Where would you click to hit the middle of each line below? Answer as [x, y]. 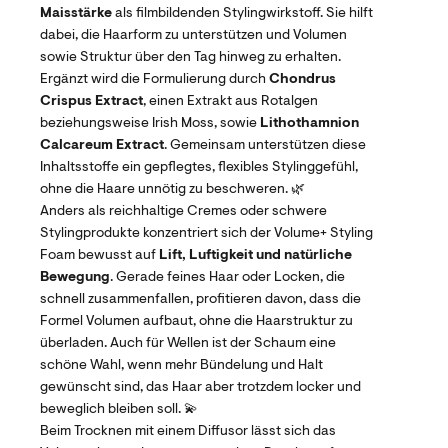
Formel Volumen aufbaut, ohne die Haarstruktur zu [196, 321]
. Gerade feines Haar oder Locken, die [227, 277]
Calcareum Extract [102, 145]
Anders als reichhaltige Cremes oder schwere [183, 211]
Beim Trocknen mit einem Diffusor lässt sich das [188, 431]
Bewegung [75, 277]
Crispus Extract [91, 101]
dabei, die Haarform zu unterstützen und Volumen [193, 35]
